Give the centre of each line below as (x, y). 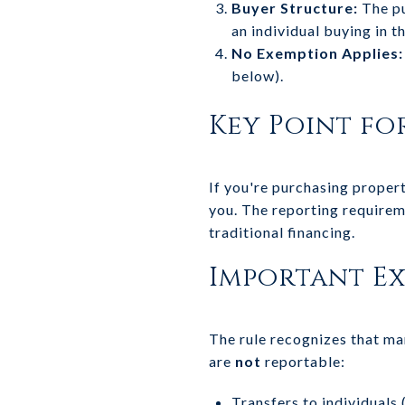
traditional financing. (282, 231)
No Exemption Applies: (317, 52)
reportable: (303, 361)
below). (257, 75)
